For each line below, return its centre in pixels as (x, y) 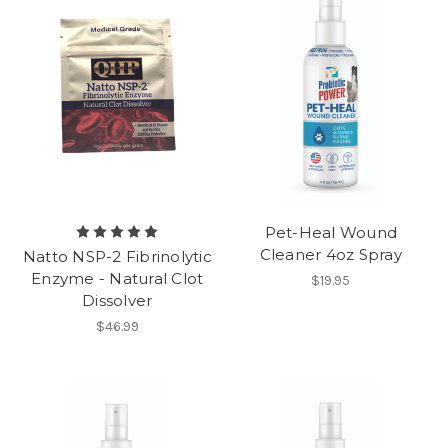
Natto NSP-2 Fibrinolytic (117, 257)
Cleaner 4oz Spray (330, 255)
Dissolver (117, 301)
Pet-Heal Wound (330, 233)
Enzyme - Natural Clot (117, 279)
